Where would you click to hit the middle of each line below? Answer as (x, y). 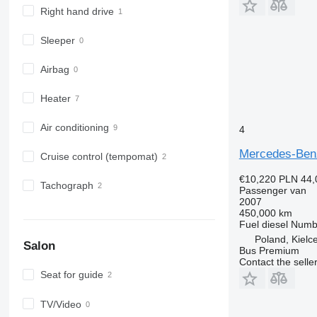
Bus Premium (269, 250)
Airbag (54, 69)
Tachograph (67, 186)
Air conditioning (74, 128)
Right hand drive (77, 11)
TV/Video (60, 304)
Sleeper (57, 40)
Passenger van (272, 190)
